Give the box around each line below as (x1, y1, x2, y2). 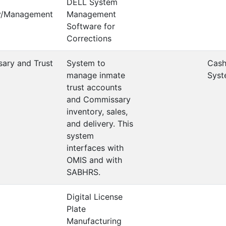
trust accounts (67, 82, 122, 92)
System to (67, 58, 105, 68)
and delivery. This (67, 119, 133, 129)
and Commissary (67, 94, 131, 104)
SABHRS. (67, 167, 100, 177)
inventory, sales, (67, 106, 128, 117)
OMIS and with (67, 155, 122, 165)
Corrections (67, 33, 111, 43)
